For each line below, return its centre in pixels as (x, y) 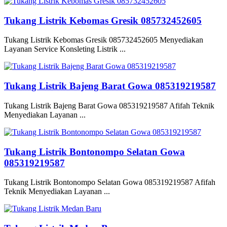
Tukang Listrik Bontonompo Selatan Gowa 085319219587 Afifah (110, 182)
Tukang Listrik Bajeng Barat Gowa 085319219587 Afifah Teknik (109, 105)
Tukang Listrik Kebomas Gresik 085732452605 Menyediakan (104, 40)
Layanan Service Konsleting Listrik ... (65, 49)
